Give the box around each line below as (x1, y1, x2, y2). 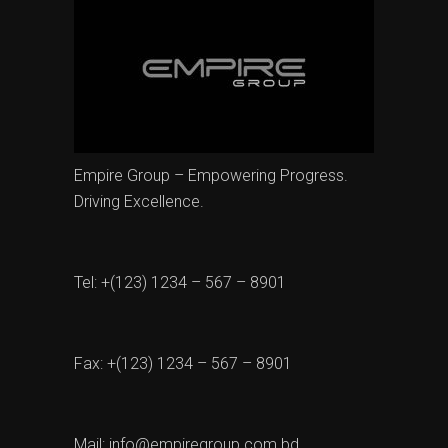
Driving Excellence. (74, 191, 204, 211)
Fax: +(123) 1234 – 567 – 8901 (74, 353, 292, 373)
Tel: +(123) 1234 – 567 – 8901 (74, 272, 286, 292)
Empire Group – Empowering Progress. (74, 165, 348, 185)
